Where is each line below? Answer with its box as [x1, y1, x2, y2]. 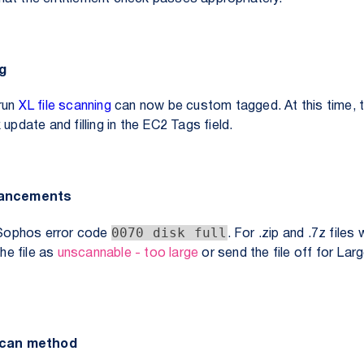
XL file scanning [18, 101, 111, 112]
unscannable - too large [57, 248, 199, 259]
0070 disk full [110, 225, 227, 240]
